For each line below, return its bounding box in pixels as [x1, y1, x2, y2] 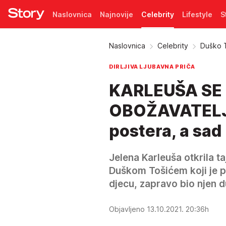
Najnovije [100, 10, 133, 19]
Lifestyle [182, 10, 212, 19]
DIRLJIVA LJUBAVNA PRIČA [109, 63, 196, 70]
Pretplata [52, 38, 85, 47]
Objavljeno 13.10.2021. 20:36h [109, 204, 211, 213]
